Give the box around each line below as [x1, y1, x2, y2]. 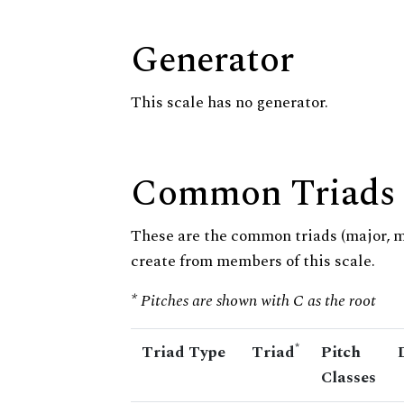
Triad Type [142, 340, 225, 365]
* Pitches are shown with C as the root [131, 289, 376, 314]
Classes [321, 365, 376, 390]
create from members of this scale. [131, 249, 375, 274]
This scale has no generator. [131, 90, 328, 115]
